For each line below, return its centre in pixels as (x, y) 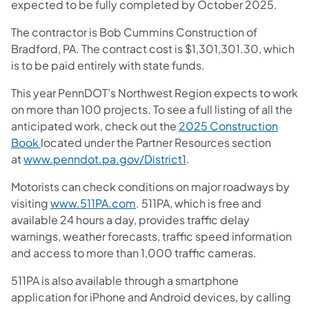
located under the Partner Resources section (156, 142)
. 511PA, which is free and (199, 203)
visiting (31, 203)
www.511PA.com (93, 203)
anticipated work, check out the (95, 126)
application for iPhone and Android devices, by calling (151, 297)
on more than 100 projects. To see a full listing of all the (152, 109)
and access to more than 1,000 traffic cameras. (134, 252)
